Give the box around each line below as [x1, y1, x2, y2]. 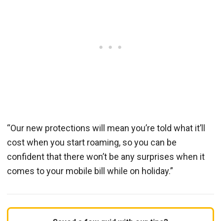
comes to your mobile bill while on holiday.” [7, 165, 173, 176]
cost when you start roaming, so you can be [7, 137, 177, 147]
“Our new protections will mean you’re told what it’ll [7, 122, 205, 133]
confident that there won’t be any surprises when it [7, 151, 205, 162]
